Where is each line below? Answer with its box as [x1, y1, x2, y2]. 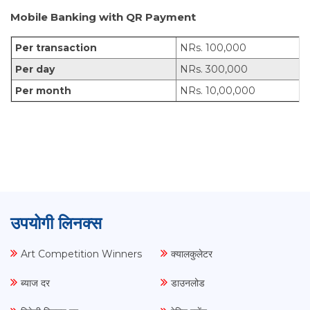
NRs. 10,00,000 [180, 84, 255, 98]
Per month [15, 84, 71, 98]
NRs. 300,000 [180, 63, 248, 76]
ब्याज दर [21, 277, 50, 290]
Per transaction [15, 42, 97, 55]
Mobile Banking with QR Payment [10, 10, 196, 24]
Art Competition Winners [21, 248, 142, 261]
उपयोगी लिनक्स [10, 213, 102, 234]
